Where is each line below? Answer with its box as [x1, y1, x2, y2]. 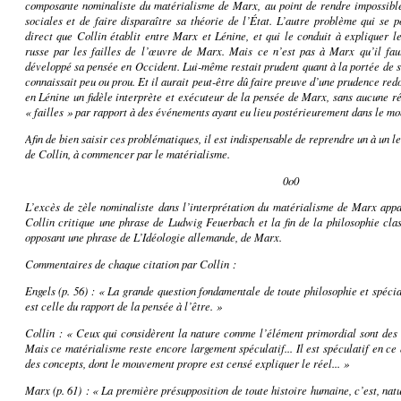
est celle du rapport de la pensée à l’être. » [24, 298, 222, 314]
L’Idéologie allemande [132, 229, 235, 245]
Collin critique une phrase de [24, 214, 168, 230]
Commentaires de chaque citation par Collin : [24, 256, 236, 272]
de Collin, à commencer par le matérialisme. [24, 145, 230, 161]
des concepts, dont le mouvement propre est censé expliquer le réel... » [24, 354, 349, 371]
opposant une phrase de [24, 229, 133, 245]
